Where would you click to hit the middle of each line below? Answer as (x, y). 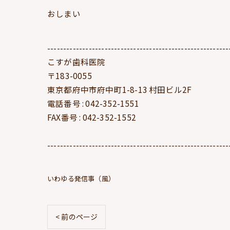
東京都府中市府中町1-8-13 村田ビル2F (120, 89)
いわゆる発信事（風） (81, 178)
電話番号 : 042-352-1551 (93, 103)
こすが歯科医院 (76, 62)
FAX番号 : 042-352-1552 (92, 117)
